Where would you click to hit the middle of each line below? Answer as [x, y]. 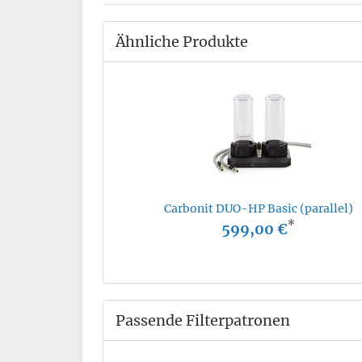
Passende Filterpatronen [203, 320]
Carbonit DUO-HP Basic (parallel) [258, 208]
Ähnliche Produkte [182, 41]
